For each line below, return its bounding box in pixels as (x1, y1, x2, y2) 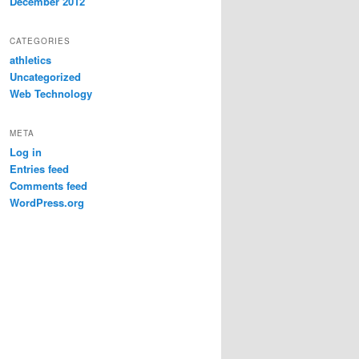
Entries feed (10, 161, 69, 177)
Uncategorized (10, 68, 81, 84)
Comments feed (10, 178, 87, 194)
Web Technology (10, 85, 92, 101)
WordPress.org (10, 195, 84, 211)
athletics (10, 51, 51, 67)
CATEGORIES (10, 34, 71, 46)
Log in (10, 144, 42, 160)
